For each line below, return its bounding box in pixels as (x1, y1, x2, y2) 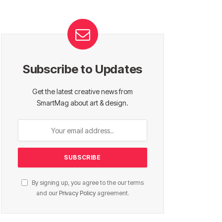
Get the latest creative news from (32, 87, 133, 96)
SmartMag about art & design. (37, 99, 128, 107)
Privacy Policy (58, 189, 96, 197)
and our (36, 189, 59, 197)
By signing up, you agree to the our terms (30, 179, 144, 186)
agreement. (95, 189, 129, 197)
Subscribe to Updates (22, 62, 143, 76)
